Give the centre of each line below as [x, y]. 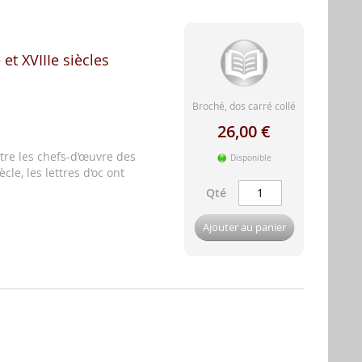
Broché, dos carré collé [244, 105]
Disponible [251, 158]
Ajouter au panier [244, 227]
